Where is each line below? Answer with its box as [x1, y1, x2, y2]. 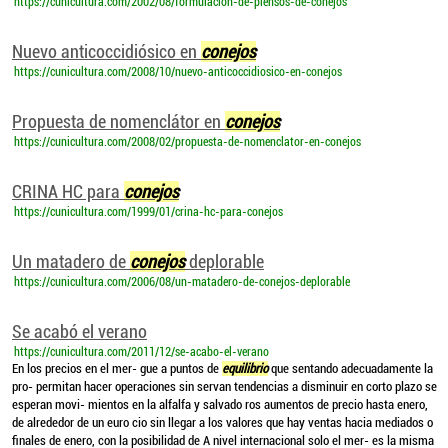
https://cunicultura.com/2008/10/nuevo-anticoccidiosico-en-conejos [14, 65, 342, 79]
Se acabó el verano [12, 321, 147, 342]
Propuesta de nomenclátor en [12, 111, 225, 132]
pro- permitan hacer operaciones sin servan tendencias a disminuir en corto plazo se [12, 379, 437, 394]
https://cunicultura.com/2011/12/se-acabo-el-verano [14, 345, 269, 359]
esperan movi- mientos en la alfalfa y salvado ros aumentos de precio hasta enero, [12, 397, 428, 412]
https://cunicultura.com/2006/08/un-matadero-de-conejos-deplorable [14, 275, 350, 289]
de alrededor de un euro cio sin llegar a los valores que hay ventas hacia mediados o [12, 415, 433, 430]
